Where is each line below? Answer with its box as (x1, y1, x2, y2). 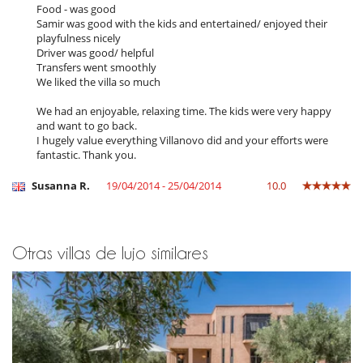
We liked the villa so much (36, 75, 160, 90)
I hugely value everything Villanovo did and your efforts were (36, 133, 328, 148)
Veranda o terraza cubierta (12, 33, 140, 49)
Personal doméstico (12, 107, 108, 122)
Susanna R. (29, 178, 90, 194)
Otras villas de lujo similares (12, 243, 208, 263)
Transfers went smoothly (36, 60, 156, 75)
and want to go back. (36, 118, 137, 134)
